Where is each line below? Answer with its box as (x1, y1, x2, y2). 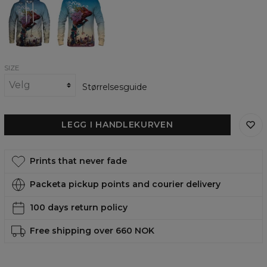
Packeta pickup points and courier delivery (29, 179, 221, 190)
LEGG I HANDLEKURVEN (61, 119, 173, 131)
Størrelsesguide (82, 81, 147, 92)
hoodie (4, 7, 32, 18)
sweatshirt (55, 7, 99, 18)
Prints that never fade (29, 156, 127, 167)
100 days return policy (29, 202, 128, 213)
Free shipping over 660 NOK (29, 225, 154, 237)
